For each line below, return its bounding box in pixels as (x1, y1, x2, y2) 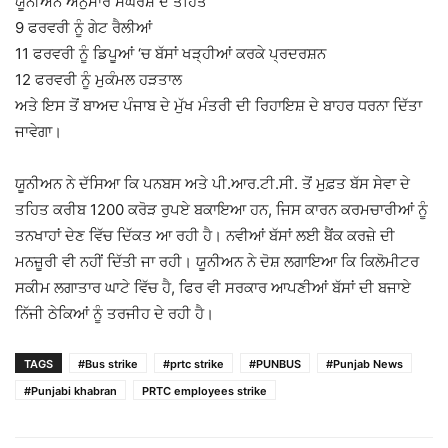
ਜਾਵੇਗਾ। (15, 122, 62, 142)
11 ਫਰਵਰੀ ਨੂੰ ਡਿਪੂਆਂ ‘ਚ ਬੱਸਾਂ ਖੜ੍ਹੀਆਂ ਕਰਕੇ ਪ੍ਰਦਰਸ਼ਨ (15, 44, 326, 64)
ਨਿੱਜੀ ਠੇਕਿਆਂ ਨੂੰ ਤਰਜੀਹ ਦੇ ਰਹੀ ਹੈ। (15, 304, 214, 324)
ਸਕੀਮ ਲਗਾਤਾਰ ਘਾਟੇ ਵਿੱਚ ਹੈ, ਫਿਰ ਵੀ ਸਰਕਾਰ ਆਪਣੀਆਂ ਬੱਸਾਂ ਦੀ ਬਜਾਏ (15, 278, 411, 298)
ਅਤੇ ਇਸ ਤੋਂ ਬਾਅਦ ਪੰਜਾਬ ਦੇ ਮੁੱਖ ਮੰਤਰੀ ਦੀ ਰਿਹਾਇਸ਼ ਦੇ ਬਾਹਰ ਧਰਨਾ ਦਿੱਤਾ (15, 96, 422, 116)
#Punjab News (326, 357, 403, 372)
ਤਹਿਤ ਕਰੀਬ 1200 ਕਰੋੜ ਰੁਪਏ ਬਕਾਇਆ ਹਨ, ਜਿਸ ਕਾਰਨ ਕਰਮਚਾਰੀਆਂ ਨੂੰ (15, 200, 428, 220)
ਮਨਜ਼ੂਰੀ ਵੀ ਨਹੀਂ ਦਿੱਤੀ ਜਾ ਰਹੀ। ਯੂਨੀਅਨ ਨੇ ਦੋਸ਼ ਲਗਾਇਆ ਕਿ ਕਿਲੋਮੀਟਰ (15, 252, 419, 272)
